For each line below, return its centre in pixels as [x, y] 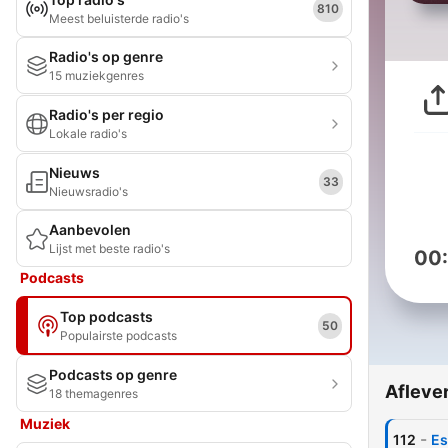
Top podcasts [106, 316]
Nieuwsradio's [88, 191]
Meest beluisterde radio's [119, 18]
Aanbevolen [90, 229]
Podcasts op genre [113, 374]
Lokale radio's [88, 133]
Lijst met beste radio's [109, 248]
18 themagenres [93, 393]
